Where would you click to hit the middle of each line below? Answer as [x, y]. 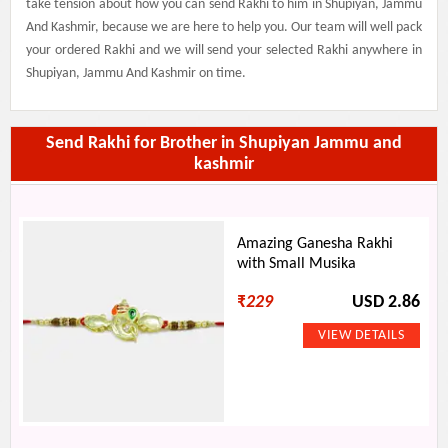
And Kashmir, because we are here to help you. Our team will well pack [224, 27]
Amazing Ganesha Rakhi [315, 244]
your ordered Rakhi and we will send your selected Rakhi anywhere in [224, 50]
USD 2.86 [385, 302]
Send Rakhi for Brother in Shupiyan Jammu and [224, 143]
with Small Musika [297, 264]
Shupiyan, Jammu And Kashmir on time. [136, 73]
